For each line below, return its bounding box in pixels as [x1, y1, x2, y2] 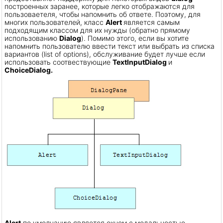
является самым [123, 18, 180, 27]
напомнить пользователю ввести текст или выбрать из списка [4, 42, 215, 51]
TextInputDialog [112, 58, 168, 67]
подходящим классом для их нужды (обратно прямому [4, 26, 190, 35]
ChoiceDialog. [4, 66, 53, 75]
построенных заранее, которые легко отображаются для [4, 2, 195, 11]
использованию [4, 34, 59, 43]
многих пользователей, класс [4, 18, 106, 27]
